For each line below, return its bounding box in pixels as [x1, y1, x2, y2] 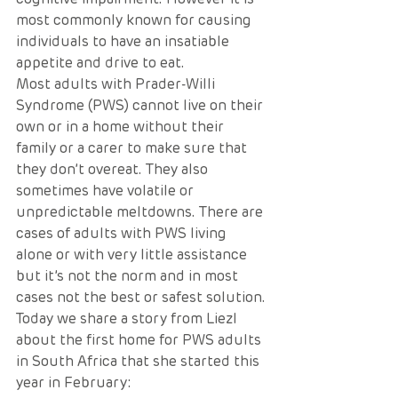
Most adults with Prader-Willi [16, 76, 219, 92]
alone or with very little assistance [16, 246, 251, 263]
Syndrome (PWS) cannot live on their [16, 97, 267, 114]
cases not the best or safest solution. [16, 289, 266, 306]
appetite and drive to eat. [16, 54, 185, 71]
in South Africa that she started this [16, 353, 263, 370]
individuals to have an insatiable [16, 33, 233, 50]
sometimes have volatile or [16, 182, 197, 199]
